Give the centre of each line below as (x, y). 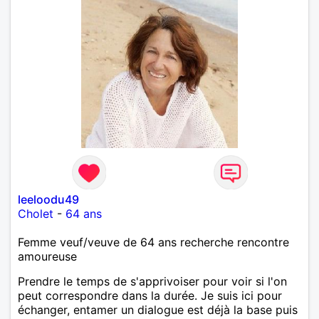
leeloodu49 (48, 199)
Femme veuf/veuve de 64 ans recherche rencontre (153, 242)
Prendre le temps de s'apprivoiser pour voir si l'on (152, 281)
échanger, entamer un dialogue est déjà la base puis (158, 309)
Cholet (36, 213)
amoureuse (47, 256)
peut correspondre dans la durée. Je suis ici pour (150, 295)
